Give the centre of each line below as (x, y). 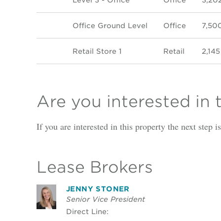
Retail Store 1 (97, 51)
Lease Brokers (94, 167)
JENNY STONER (98, 188)
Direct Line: (87, 211)
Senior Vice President (105, 199)
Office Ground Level (110, 26)
